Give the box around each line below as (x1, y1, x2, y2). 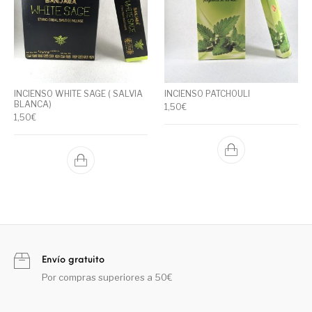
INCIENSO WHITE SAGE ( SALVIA (14, 88, 143, 100)
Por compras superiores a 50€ (42, 272, 173, 283)
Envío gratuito (42, 256, 104, 265)
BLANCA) (14, 99, 52, 110)
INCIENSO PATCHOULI (164, 88, 250, 100)
